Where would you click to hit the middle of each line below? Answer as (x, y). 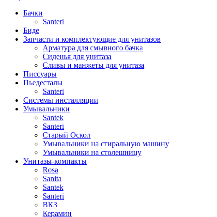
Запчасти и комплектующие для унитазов (92, 39)
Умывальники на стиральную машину (106, 143)
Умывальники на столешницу (92, 152)
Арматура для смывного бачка (93, 47)
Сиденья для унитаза (77, 56)
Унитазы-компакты (55, 161)
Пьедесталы (43, 82)
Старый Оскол (67, 135)
